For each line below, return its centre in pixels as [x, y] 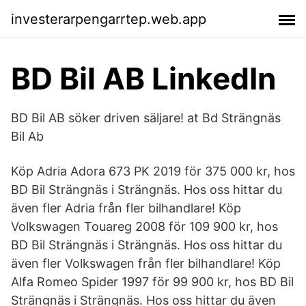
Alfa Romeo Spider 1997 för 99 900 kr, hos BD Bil [152, 282]
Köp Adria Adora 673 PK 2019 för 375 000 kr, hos [153, 171]
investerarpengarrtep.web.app [109, 19]
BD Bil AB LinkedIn [143, 79]
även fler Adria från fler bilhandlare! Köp [126, 208]
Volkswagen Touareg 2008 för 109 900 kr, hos [144, 226]
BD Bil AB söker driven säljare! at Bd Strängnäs [146, 118]
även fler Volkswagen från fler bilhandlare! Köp [146, 263]
